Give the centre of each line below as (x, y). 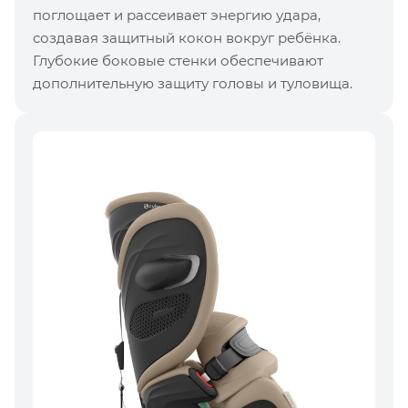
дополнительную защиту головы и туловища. (193, 83)
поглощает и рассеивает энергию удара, (177, 15)
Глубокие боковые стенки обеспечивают (178, 60)
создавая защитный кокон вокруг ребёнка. (187, 37)
